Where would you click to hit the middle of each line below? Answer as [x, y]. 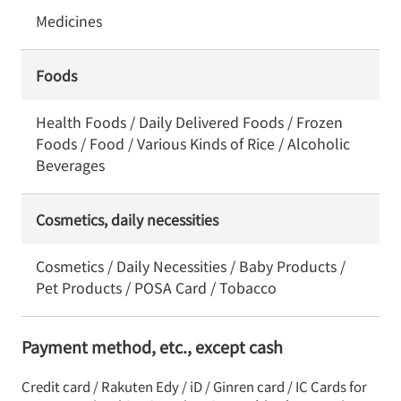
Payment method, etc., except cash [152, 346]
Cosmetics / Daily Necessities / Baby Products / [191, 266]
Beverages [70, 165]
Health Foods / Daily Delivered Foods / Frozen [189, 122]
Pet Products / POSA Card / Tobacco [156, 287]
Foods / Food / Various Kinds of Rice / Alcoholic [193, 143]
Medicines [69, 21]
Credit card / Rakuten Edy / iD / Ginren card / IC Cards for [194, 386]
